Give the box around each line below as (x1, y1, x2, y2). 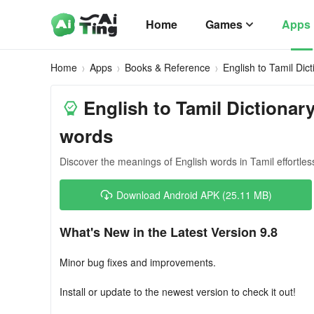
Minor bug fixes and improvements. (60, 255, 216, 269)
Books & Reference (125, 60, 210, 74)
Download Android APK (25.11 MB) (116, 188, 272, 202)
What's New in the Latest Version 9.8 (60, 223, 278, 241)
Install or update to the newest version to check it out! (60, 285, 296, 299)
